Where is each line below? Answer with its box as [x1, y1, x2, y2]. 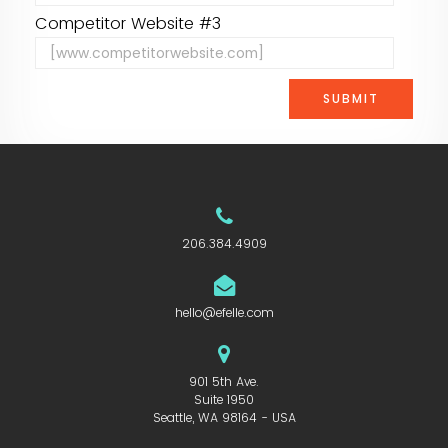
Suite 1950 [194, 391, 254, 409]
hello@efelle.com [174, 304, 274, 322]
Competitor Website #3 [35, 11, 221, 35]
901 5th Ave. [189, 373, 259, 391]
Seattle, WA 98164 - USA [152, 409, 296, 427]
